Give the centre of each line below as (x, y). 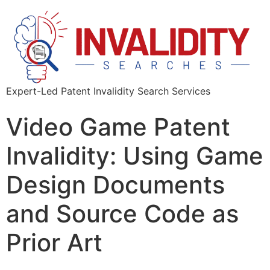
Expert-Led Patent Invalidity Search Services (108, 91)
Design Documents (115, 184)
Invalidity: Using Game (135, 155)
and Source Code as (122, 213)
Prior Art (54, 242)
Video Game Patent (118, 127)
